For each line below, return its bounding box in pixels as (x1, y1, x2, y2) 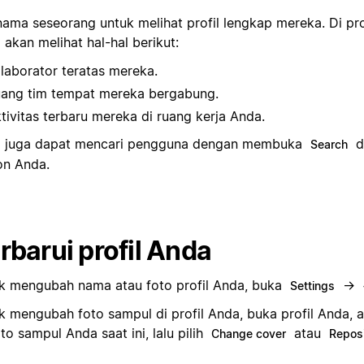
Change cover (211, 327, 286, 341)
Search (310, 137, 348, 152)
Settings (290, 278, 335, 292)
